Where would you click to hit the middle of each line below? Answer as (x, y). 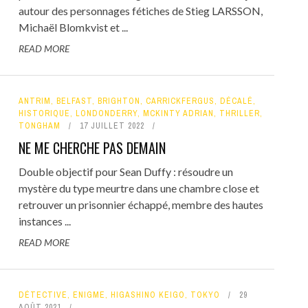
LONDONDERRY (106, 113)
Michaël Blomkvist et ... (73, 27)
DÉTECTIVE (43, 295)
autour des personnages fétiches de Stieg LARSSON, (140, 11)
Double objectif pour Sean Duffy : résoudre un (125, 172)
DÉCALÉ (236, 101)
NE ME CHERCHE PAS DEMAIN (92, 148)
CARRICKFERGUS (180, 101)
